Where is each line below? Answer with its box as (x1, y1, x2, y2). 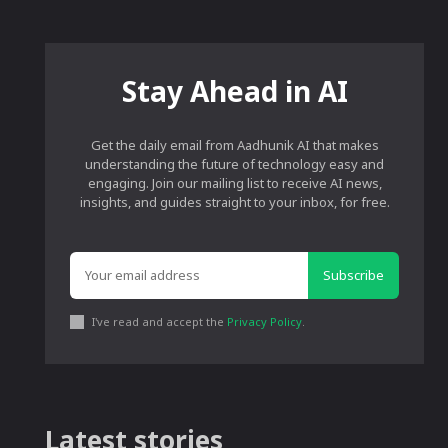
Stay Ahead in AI (121, 72, 348, 111)
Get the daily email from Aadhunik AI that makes (90, 136, 379, 155)
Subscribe (322, 266, 384, 285)
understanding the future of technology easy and (85, 155, 385, 174)
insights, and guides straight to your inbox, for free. (79, 193, 390, 212)
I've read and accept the (92, 314, 228, 330)
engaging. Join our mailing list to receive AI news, (87, 174, 382, 193)
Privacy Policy (227, 314, 303, 330)
